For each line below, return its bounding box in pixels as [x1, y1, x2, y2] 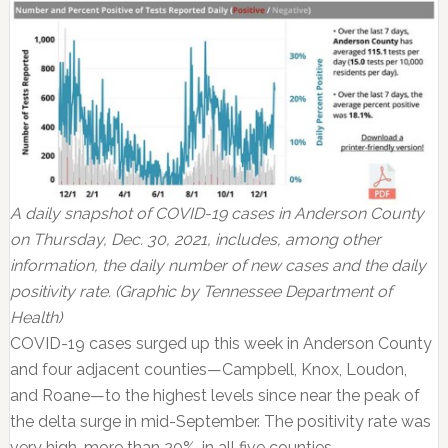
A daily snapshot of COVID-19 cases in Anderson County [9, 204, 424, 224]
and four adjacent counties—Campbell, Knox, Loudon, [9, 360, 407, 380]
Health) [9, 308, 62, 328]
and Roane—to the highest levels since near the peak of [9, 386, 420, 406]
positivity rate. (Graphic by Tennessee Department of [9, 282, 392, 302]
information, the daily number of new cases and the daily [9, 256, 426, 276]
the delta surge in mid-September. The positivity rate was [9, 412, 431, 432]
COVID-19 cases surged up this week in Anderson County [9, 334, 432, 354]
